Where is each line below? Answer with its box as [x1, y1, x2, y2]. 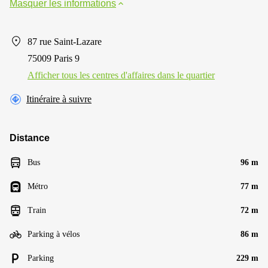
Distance [10, 132, 50, 143]
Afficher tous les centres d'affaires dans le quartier [28, 69, 215, 80]
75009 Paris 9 [28, 53, 80, 63]
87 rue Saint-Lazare [28, 36, 102, 47]
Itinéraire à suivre [26, 93, 92, 104]
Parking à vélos [28, 229, 80, 239]
